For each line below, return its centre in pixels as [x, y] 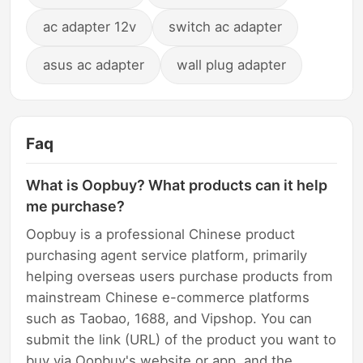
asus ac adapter [93, 64]
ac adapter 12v [89, 27]
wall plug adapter [232, 64]
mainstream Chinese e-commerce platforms [168, 297]
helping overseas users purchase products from [180, 276]
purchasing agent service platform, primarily [167, 255]
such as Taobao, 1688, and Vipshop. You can [169, 318]
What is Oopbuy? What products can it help [177, 186]
